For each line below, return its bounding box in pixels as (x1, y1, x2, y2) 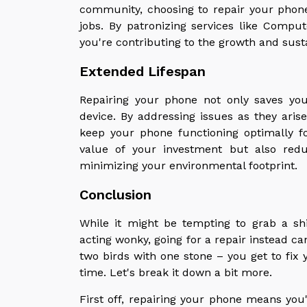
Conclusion (79, 186, 151, 203)
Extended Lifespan (79, 62, 206, 79)
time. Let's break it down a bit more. (79, 265, 272, 279)
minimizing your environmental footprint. (79, 158, 297, 172)
